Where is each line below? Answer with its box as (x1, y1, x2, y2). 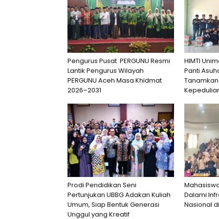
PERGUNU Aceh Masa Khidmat (67, 75, 162, 85)
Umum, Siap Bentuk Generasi (67, 199, 159, 209)
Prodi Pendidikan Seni (67, 180, 136, 190)
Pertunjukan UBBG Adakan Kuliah (67, 190, 171, 199)
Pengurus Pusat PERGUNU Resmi (67, 56, 170, 66)
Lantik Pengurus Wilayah (67, 66, 145, 75)
